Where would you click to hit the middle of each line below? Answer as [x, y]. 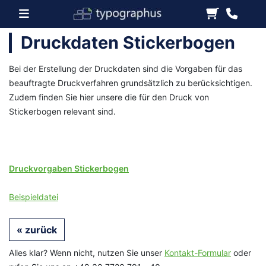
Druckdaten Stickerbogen [128, 42]
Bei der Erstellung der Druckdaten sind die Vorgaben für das [126, 69]
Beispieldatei [34, 197]
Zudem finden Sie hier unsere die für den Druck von [109, 97]
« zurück [37, 230]
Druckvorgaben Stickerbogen [69, 168]
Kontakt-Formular [198, 252]
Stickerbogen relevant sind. [62, 111]
